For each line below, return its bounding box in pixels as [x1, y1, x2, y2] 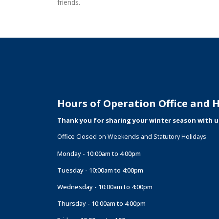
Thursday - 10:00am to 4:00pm [57, 199, 146, 208]
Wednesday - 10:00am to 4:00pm [57, 182, 153, 191]
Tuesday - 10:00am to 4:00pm [57, 166, 143, 175]
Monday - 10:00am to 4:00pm [57, 149, 141, 158]
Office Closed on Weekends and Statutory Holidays [57, 132, 206, 141]
